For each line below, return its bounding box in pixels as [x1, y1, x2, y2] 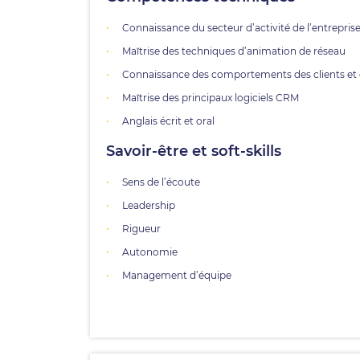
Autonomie [122, 245, 178, 258]
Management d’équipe [122, 268, 231, 281]
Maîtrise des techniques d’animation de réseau [122, 44, 346, 57]
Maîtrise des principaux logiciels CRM [122, 91, 299, 104]
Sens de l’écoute [122, 175, 200, 188]
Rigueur [122, 222, 161, 235]
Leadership [122, 198, 175, 211]
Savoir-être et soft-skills [106, 141, 281, 160]
